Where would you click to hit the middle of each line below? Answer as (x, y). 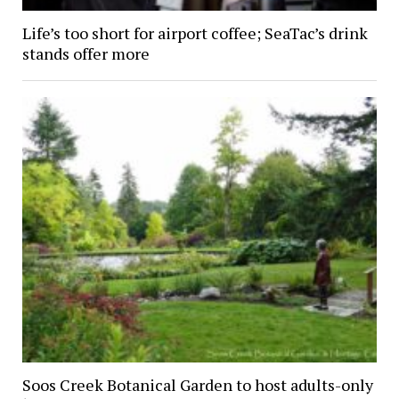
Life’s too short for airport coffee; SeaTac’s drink (195, 33)
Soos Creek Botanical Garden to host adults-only (197, 384)
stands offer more (85, 53)
